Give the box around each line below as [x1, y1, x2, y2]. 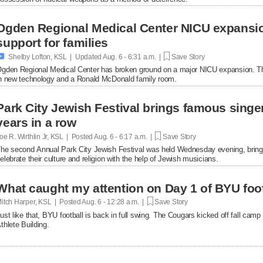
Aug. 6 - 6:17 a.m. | [93, 132, 156, 141]
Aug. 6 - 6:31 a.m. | [102, 52, 164, 61]
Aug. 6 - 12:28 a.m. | [80, 197, 147, 206]
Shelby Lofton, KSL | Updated [8, 52, 102, 61]
